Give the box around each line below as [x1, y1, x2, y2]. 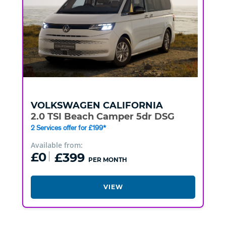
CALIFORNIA [102, 99, 163, 111]
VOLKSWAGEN [30, 99, 100, 111]
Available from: [30, 140, 83, 150]
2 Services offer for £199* [30, 123, 106, 132]
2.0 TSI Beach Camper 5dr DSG [30, 110, 175, 122]
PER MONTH [88, 155, 127, 163]
